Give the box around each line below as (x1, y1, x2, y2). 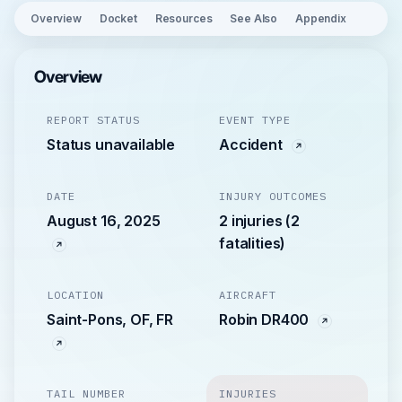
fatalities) (219, 234, 286, 252)
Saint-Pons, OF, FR (47, 310, 174, 328)
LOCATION (47, 288, 104, 301)
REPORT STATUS (47, 113, 140, 127)
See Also (230, 12, 278, 25)
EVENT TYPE (219, 113, 291, 127)
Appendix (295, 12, 346, 25)
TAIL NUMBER (47, 387, 126, 400)
